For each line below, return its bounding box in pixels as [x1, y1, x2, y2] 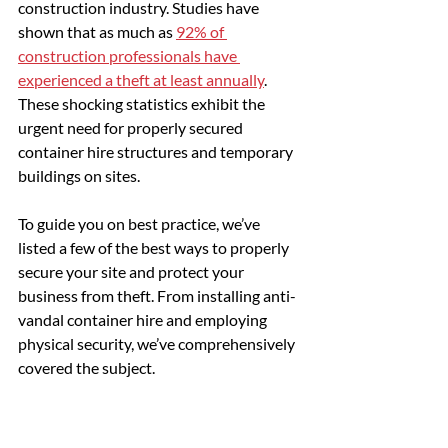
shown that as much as [18, 21, 176, 41]
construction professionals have [18, 45, 240, 65]
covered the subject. [18, 357, 155, 377]
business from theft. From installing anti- [18, 285, 296, 305]
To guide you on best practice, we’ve [18, 213, 263, 233]
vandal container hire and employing [18, 309, 270, 329]
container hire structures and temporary [18, 141, 296, 161]
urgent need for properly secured [18, 117, 246, 137]
